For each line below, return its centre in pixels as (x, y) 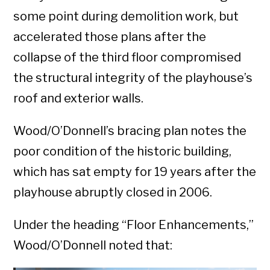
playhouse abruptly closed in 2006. (113, 192)
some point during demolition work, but (126, 16)
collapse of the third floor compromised (127, 57)
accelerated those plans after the (110, 36)
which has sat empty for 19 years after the (135, 171)
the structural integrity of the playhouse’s (133, 77)
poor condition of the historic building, (123, 151)
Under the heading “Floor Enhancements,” (134, 224)
